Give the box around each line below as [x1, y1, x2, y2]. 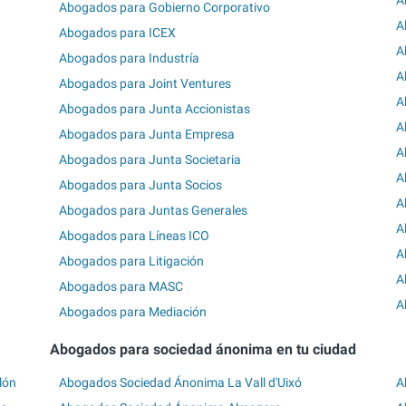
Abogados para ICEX [59, 25, 177, 41]
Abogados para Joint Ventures [59, 76, 232, 92]
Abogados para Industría [59, 51, 200, 66]
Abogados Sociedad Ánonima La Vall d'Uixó [59, 375, 303, 391]
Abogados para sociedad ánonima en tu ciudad [50, 341, 356, 359]
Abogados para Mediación [59, 304, 208, 320]
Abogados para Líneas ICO [59, 228, 210, 244]
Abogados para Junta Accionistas [59, 101, 251, 117]
